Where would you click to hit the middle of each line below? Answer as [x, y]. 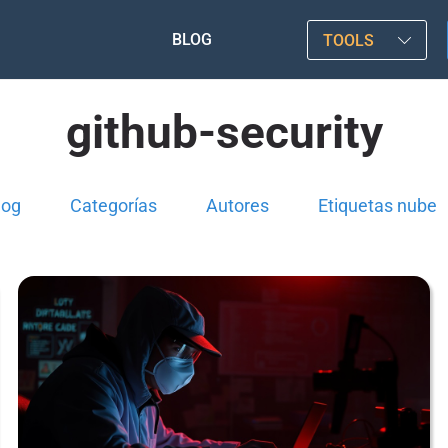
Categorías [113, 205]
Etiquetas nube [377, 205]
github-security [224, 132]
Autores [237, 205]
